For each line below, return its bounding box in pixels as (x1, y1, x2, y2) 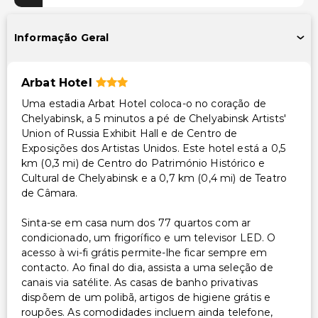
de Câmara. (21, 186, 78, 199)
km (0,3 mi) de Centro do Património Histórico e (21, 156, 265, 170)
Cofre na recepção (32, 25, 125, 38)
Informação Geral (14, 31, 109, 45)
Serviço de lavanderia (32, 44, 139, 57)
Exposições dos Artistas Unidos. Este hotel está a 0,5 (21, 141, 285, 155)
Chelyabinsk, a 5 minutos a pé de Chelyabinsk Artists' (21, 111, 286, 125)
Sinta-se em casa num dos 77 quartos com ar (21, 216, 251, 229)
